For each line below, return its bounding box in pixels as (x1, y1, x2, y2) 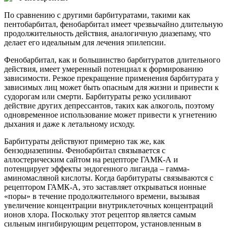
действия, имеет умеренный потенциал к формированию (4, 64, 203, 73)
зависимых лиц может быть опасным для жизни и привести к (4, 82, 219, 92)
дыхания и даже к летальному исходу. (4, 119, 135, 128)
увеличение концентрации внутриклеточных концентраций (4, 201, 213, 210)
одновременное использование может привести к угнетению (4, 110, 217, 119)
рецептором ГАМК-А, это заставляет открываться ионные (4, 182, 206, 191)
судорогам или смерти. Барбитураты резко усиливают (4, 92, 191, 101)
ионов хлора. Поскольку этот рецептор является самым (4, 210, 196, 219)
